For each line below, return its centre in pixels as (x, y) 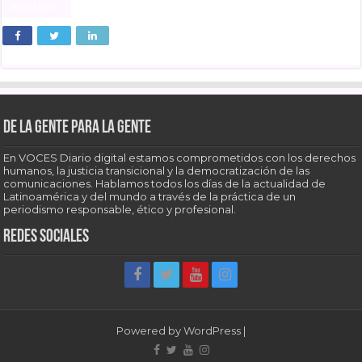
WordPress (212, 331)
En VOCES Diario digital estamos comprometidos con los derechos (180, 158)
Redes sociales (46, 238)
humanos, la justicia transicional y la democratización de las (157, 171)
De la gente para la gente (78, 128)
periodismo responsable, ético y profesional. (120, 210)
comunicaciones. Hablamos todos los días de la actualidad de (165, 184)
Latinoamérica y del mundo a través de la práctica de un (150, 197)
